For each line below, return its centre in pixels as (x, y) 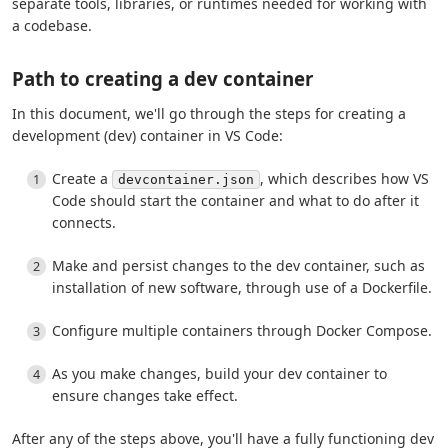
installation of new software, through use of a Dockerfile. (242, 287)
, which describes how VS (344, 178)
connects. (84, 222)
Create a (82, 178)
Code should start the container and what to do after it (235, 200)
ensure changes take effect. (145, 395)
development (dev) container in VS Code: (147, 135)
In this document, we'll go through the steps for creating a (209, 113)
